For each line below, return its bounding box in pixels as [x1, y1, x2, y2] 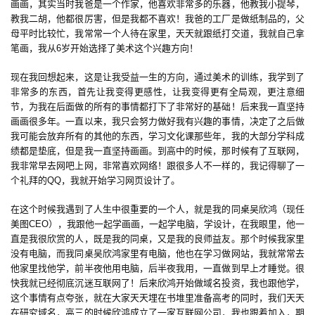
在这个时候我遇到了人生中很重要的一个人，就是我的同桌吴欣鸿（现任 [11, 204, 304, 215]
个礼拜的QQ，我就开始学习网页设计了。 [11, 175, 180, 186]
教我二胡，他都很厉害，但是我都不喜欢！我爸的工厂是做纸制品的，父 [11, 13, 304, 25]
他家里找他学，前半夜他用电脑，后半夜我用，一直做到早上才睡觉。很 [11, 263, 304, 274]
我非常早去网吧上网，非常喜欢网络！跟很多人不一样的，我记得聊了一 [11, 160, 304, 172]
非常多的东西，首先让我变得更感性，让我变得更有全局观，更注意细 [11, 86, 304, 98]
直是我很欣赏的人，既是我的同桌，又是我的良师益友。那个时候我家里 [11, 233, 304, 245]
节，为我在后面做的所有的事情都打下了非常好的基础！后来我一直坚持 [11, 101, 304, 112]
